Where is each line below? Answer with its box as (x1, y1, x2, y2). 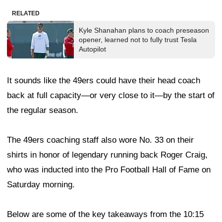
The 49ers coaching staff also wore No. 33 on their (7, 135, 194, 145)
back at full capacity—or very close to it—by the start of (7, 90, 215, 100)
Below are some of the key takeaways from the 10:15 (7, 209, 204, 219)
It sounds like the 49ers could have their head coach (7, 75, 200, 85)
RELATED (12, 9, 40, 17)
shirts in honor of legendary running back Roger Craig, (7, 150, 208, 160)
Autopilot (79, 45, 106, 53)
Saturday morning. (7, 179, 75, 189)
